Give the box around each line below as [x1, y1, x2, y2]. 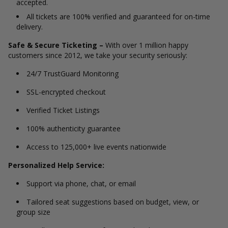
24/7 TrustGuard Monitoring [26, 69, 119, 78]
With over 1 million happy [103, 40, 188, 50]
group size [16, 207, 50, 217]
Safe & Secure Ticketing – [8, 40, 103, 50]
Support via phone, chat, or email [26, 179, 136, 188]
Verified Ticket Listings [26, 105, 100, 115]
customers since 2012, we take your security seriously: [8, 50, 187, 60]
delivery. [16, 22, 43, 32]
